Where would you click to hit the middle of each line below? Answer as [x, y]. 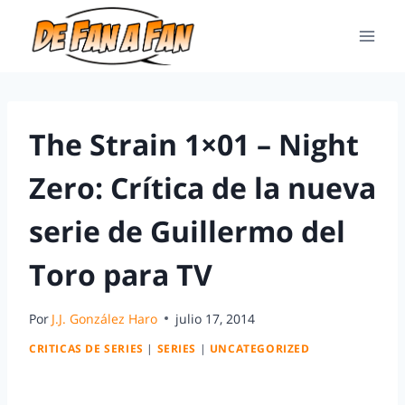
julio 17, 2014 [216, 318]
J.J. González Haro [105, 318]
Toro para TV [121, 274]
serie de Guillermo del [187, 231]
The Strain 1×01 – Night [194, 144]
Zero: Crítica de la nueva [202, 188]
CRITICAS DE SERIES [86, 348]
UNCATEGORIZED [259, 348]
